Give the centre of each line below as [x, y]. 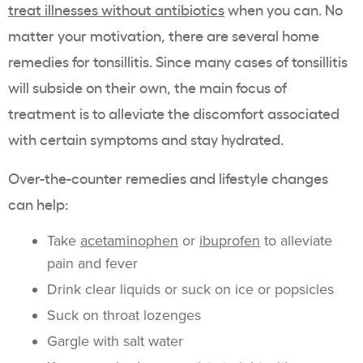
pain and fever [92, 263]
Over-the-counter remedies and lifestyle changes [168, 177]
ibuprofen [230, 241]
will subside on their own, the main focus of [147, 87]
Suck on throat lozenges [124, 315]
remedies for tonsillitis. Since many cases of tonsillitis [178, 61]
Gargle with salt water [115, 341]
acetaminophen [129, 241]
